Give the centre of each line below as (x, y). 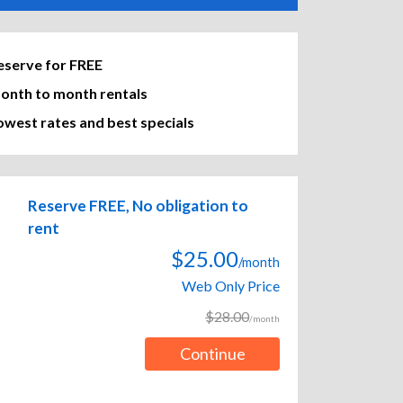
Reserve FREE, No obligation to (138, 206)
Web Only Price (231, 286)
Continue (212, 354)
